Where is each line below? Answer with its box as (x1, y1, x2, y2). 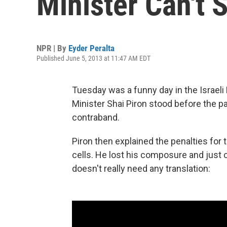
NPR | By (36, 43, 68, 53)
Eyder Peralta (68, 43, 115, 53)
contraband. (72, 112, 120, 123)
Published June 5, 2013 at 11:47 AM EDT (36, 54, 150, 62)
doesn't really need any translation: (72, 163, 210, 174)
